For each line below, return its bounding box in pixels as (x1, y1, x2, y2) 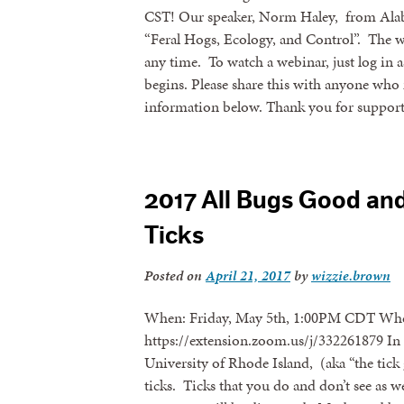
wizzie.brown (311, 264, 390, 286)
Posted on (144, 264, 206, 286)
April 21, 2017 (206, 264, 290, 286)
